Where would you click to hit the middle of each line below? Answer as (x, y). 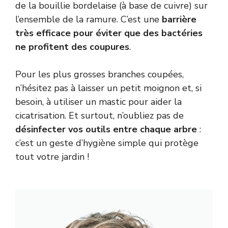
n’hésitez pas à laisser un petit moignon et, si (108, 88)
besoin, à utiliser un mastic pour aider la (98, 102)
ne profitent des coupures (72, 47)
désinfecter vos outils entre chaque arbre (106, 129)
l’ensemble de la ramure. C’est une (89, 19)
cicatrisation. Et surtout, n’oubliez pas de (99, 115)
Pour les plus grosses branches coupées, (99, 74)
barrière (179, 19)
